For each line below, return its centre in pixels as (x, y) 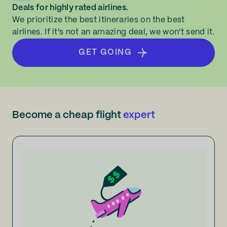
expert (139, 115)
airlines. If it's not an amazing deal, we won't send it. (113, 32)
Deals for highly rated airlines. (70, 8)
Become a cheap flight (68, 115)
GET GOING (105, 52)
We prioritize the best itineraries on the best (99, 20)
